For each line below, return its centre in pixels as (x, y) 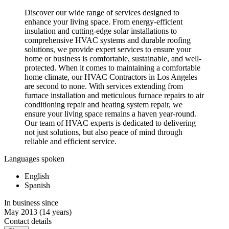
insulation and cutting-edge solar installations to (101, 31)
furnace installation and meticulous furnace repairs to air (114, 96)
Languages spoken (34, 159)
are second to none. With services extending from (104, 86)
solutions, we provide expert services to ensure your (108, 50)
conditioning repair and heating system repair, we (104, 105)
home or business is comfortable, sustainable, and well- (113, 59)
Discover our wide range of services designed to (102, 13)
